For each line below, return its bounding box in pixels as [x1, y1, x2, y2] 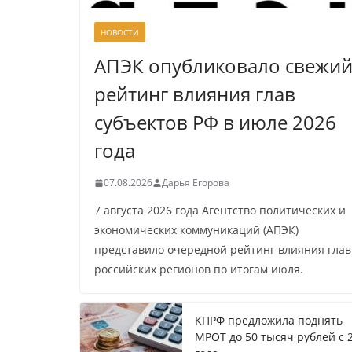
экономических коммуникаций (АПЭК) [94, 222, 299, 238]
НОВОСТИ [101, 27, 139, 38]
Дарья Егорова [162, 176, 229, 190]
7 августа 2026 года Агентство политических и [94, 203, 346, 218]
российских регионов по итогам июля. [94, 262, 303, 277]
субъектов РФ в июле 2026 [94, 109, 336, 136]
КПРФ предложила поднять [195, 313, 343, 328]
